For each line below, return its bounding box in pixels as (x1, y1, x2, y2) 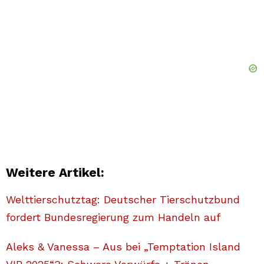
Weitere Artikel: (6, 164, 104, 180)
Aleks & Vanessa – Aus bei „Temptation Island (6, 240, 240, 253)
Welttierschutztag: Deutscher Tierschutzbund (6, 193, 240, 206)
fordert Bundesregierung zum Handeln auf (6, 210, 220, 223)
